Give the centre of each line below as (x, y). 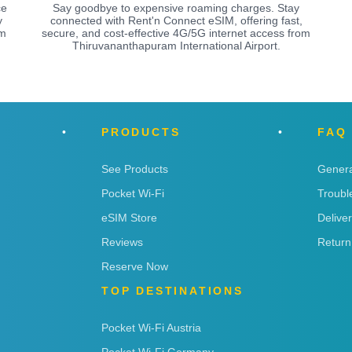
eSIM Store (129, 217)
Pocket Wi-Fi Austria (151, 327)
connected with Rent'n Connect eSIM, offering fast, (176, 20)
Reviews (122, 242)
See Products (135, 169)
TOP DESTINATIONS (172, 290)
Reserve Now (135, 266)
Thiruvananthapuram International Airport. (176, 45)
